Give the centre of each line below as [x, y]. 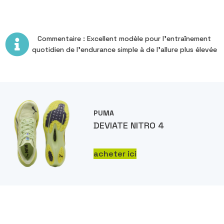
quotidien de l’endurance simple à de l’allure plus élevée [124, 50]
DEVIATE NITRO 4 [129, 125]
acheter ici [115, 153]
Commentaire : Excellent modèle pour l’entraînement [124, 39]
